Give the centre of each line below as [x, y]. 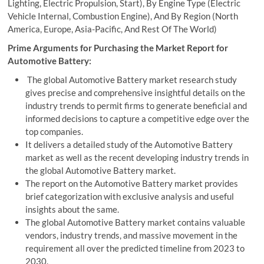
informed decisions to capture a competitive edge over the [138, 118]
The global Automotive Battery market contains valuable [136, 222]
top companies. [55, 131]
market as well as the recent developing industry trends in [137, 157]
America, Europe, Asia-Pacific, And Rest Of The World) [113, 29]
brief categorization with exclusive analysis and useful [130, 196]
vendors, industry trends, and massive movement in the [132, 235]
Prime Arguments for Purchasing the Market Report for [118, 48]
